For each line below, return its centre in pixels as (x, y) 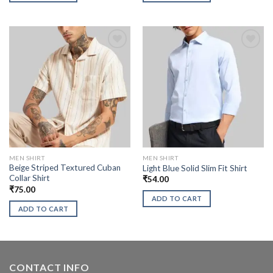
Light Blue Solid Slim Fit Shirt (195, 168)
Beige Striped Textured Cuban (65, 168)
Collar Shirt (29, 178)
